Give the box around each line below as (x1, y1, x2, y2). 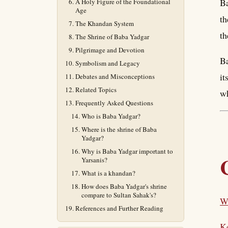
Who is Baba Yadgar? (81, 111, 140, 121)
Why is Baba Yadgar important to (81, 147, 173, 156)
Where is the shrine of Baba (81, 125, 157, 134)
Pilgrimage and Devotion (75, 45, 145, 54)
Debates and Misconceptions (75, 72, 155, 81)
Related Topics (75, 85, 117, 94)
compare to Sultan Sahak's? (81, 190, 156, 199)
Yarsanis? (81, 155, 107, 164)
